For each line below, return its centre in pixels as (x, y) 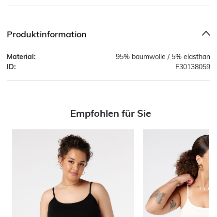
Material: (21, 56)
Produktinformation (47, 34)
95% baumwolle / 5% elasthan (163, 56)
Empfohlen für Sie (110, 113)
